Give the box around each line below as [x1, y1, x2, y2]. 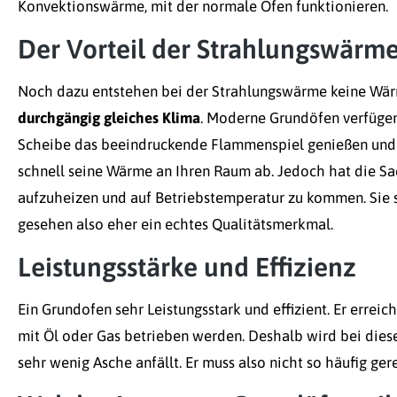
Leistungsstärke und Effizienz [18, 252, 356, 283]
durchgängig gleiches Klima [18, 109, 200, 128]
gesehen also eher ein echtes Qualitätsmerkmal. [18, 215, 333, 234]
